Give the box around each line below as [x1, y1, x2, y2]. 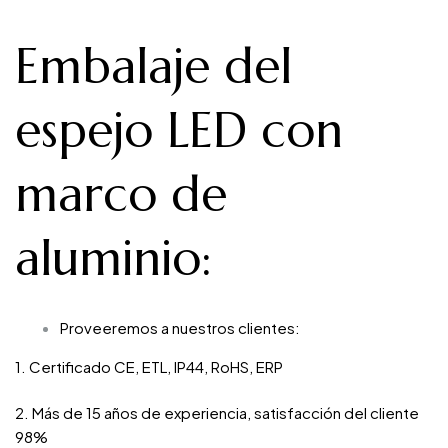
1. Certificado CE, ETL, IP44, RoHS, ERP [15, 356, 283, 376]
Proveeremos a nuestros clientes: [60, 317, 300, 337]
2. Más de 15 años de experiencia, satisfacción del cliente [15, 403, 419, 423]
